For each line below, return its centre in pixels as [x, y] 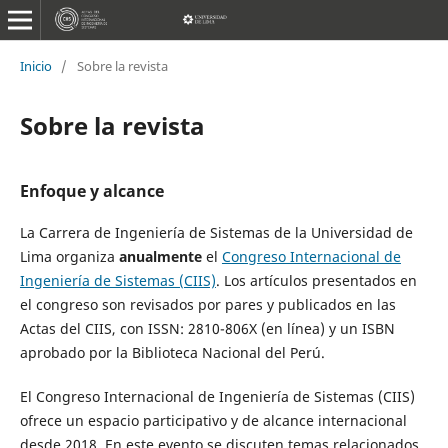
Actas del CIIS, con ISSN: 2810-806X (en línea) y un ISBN [207, 328]
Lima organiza [69, 256]
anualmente [160, 256]
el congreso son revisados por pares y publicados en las [207, 304]
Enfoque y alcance [91, 190]
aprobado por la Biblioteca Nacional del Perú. [174, 352]
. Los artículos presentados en [316, 280]
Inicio [35, 65]
